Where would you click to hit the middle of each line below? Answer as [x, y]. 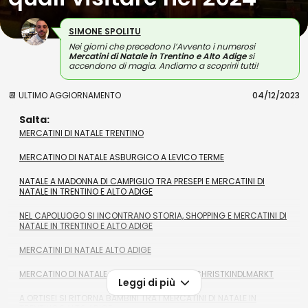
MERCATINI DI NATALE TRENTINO [81, 133]
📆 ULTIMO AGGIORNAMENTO [65, 95]
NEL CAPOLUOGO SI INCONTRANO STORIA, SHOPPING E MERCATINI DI [153, 216]
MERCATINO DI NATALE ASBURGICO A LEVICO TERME [122, 157]
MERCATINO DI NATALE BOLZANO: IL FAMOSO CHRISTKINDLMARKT [146, 274]
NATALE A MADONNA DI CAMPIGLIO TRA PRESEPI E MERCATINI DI [142, 181]
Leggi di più [148, 283]
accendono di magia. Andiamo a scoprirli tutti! [163, 66]
